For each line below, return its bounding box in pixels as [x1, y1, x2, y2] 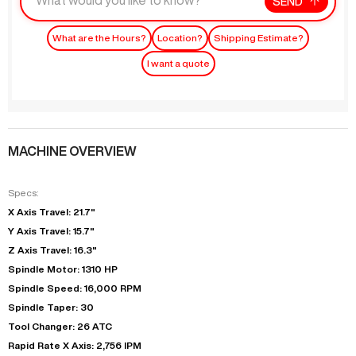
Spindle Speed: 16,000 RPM [8, 282, 141, 293]
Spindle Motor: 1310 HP [8, 263, 118, 274]
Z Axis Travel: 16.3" [8, 244, 97, 255]
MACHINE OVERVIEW [8, 144, 137, 157]
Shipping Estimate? [214, 32, 304, 43]
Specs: [8, 187, 38, 198]
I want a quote [146, 57, 210, 68]
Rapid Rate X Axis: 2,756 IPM [8, 339, 141, 350]
